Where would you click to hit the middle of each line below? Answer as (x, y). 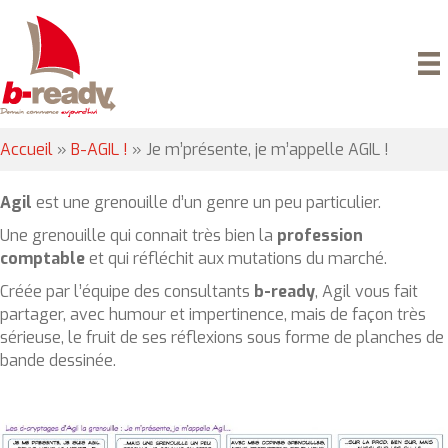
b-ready (284, 291)
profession (320, 235)
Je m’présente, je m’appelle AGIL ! (267, 149)
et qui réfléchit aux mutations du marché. (236, 258)
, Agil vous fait (366, 291)
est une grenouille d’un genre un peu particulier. (206, 202)
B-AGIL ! (99, 149)
